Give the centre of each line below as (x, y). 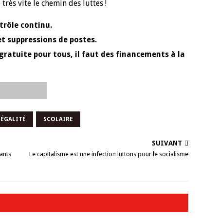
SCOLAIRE (58, 119)
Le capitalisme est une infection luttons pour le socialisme (109, 154)
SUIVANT (167, 143)
